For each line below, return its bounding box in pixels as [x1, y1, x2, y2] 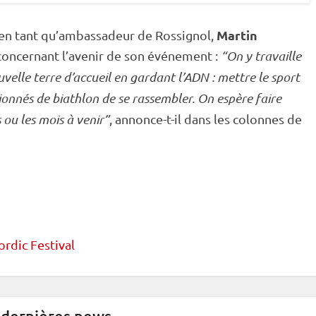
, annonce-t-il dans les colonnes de [109, 111, 302, 126]
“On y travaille [221, 48, 301, 63]
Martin [217, 27, 257, 43]
